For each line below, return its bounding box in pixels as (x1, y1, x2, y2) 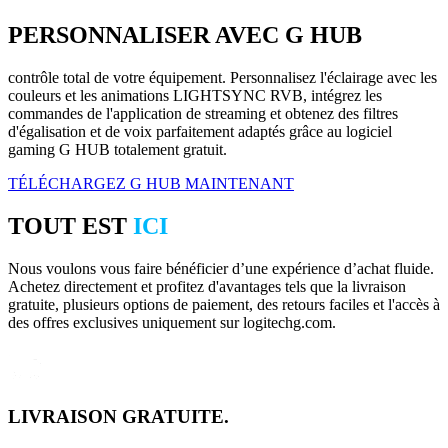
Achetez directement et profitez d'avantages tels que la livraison (8, 277, 406, 295)
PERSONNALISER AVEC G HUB (8, 22, 362, 49)
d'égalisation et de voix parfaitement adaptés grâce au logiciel (8, 123, 392, 141)
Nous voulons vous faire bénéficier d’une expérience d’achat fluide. (8, 259, 434, 277)
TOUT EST (8, 213, 133, 239)
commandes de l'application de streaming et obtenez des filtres (8, 105, 398, 123)
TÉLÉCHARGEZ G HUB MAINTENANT (8, 175, 294, 193)
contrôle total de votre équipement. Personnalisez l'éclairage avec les (8, 69, 437, 87)
